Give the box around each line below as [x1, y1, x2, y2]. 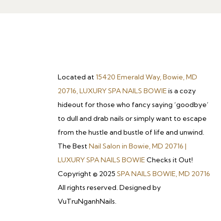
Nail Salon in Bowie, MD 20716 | [89, 141, 186, 150]
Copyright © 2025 [58, 169, 117, 178]
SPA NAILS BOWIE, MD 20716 [117, 169, 210, 178]
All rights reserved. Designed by [58, 183, 161, 192]
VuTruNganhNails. [58, 196, 116, 206]
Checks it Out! [147, 155, 193, 164]
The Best [58, 141, 89, 150]
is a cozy [167, 86, 196, 95]
